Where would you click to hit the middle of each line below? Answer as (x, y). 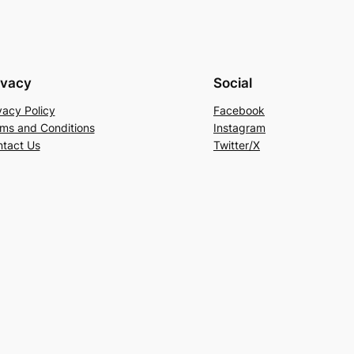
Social (233, 83)
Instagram (239, 128)
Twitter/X (237, 145)
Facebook (239, 111)
